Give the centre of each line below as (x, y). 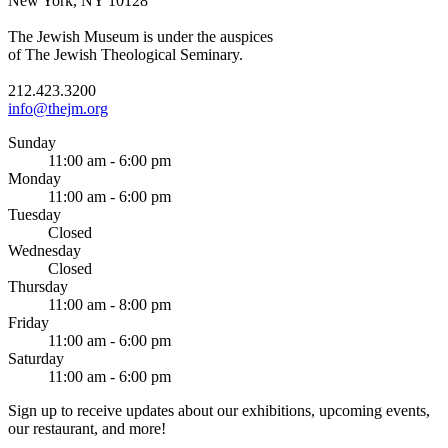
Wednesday (44, 250)
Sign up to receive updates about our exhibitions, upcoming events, (219, 410)
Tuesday (34, 214)
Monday (34, 178)
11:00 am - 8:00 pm (109, 304)
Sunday (32, 142)
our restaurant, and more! (87, 428)
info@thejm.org (58, 108)
